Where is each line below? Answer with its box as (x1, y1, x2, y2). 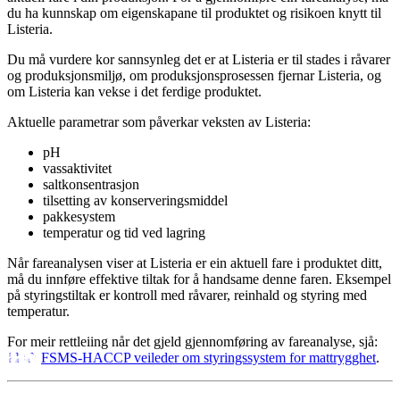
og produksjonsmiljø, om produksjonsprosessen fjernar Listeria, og (7, 68, 381, 84)
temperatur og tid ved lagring (43, 225, 205, 241)
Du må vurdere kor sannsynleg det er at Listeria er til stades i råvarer (7, 52, 390, 68)
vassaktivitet (43, 161, 112, 177)
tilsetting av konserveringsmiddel (43, 193, 228, 209)
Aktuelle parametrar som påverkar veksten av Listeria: (7, 114, 311, 130)
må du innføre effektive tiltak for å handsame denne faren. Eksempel (7, 271, 391, 287)
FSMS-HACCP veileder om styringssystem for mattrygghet (41, 350, 376, 366)
